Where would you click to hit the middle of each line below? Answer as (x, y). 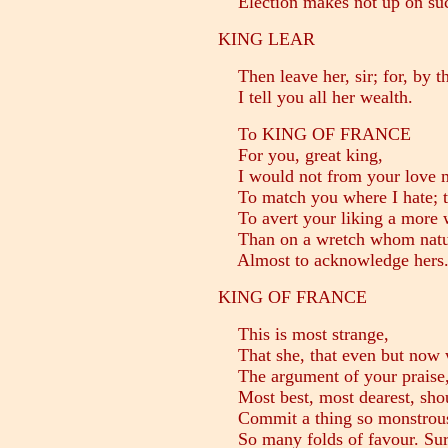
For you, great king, (300, 155)
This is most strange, (303, 334)
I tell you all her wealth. (315, 97)
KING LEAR (266, 39)
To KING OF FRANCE (314, 134)
